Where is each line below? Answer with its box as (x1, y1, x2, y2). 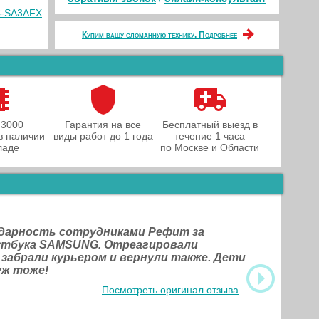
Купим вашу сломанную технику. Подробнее (82, 30, 237, 40)
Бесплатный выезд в (162, 119, 258, 130)
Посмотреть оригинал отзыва (102, 284, 239, 296)
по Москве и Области (160, 142, 259, 153)
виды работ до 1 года (53, 130, 153, 142)
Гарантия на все (65, 119, 141, 130)
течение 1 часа (174, 130, 245, 142)
